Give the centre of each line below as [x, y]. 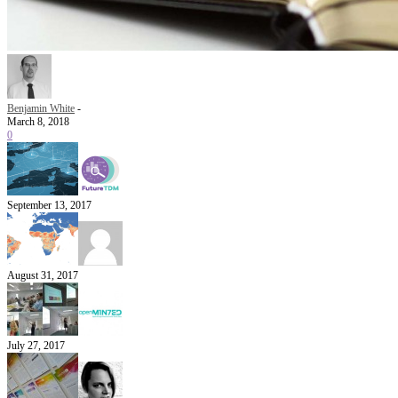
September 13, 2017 [49, 205]
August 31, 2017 [43, 275]
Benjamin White [41, 108]
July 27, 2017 [36, 345]
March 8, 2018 [38, 121]
